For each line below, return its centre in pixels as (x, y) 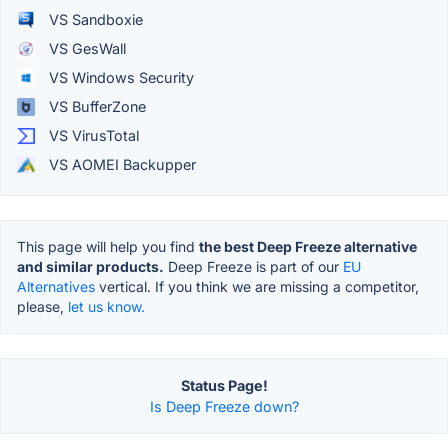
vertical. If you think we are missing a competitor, (257, 287)
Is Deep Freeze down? (224, 407)
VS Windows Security (119, 78)
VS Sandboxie (94, 20)
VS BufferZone (95, 107)
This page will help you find (108, 247)
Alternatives (56, 287)
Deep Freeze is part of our (253, 267)
